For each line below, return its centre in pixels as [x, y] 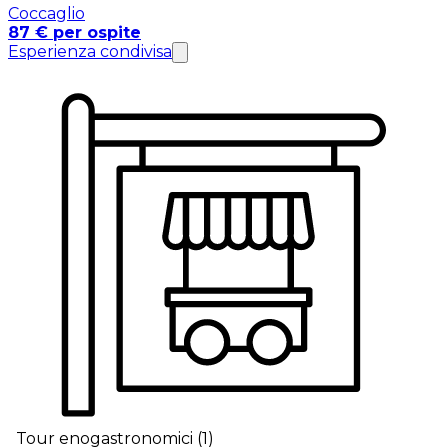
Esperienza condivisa [90, 51]
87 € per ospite [74, 32]
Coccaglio [46, 13]
